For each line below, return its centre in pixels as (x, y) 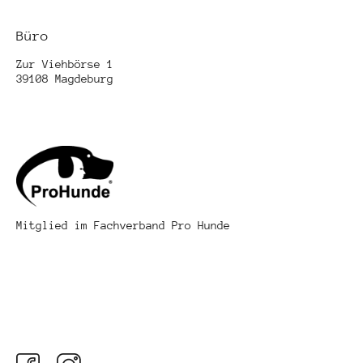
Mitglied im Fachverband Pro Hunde (123, 225)
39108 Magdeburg (65, 79)
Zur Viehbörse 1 (65, 64)
